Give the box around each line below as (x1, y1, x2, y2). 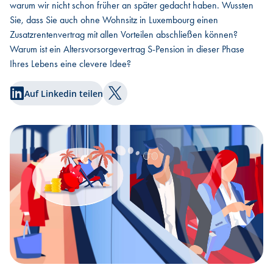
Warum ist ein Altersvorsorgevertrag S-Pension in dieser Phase (10, 43, 244, 55)
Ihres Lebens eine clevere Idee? (10, 57, 131, 70)
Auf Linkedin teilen (24, 87, 103, 99)
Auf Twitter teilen (114, 93, 193, 107)
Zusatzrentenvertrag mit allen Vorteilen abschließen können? (10, 28, 238, 41)
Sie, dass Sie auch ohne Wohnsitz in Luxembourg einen (10, 13, 218, 26)
